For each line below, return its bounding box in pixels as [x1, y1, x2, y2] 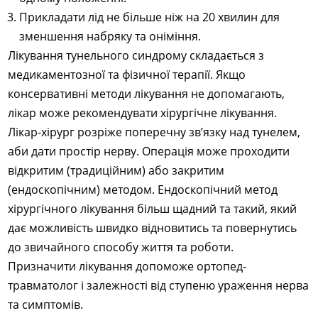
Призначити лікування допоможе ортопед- [8, 258, 247, 274]
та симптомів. [8, 297, 84, 312]
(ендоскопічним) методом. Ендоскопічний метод [8, 182, 278, 197]
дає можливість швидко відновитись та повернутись [8, 220, 297, 236]
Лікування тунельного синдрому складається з [8, 48, 265, 63]
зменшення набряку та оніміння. [19, 28, 202, 44]
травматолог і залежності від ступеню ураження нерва [8, 278, 309, 293]
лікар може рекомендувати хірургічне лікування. [8, 105, 278, 121]
